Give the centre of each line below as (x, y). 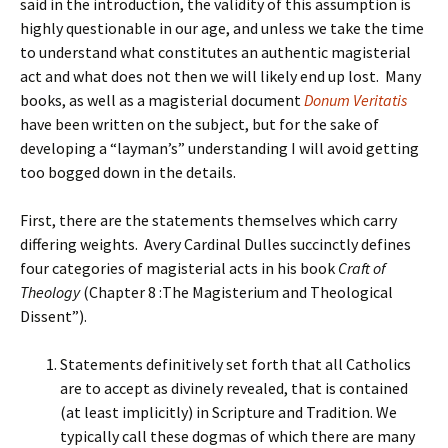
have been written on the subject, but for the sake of (199, 124)
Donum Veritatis (355, 100)
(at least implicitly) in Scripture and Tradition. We (228, 412)
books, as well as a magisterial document (162, 100)
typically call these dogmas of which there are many (237, 436)
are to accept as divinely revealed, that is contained (234, 388)
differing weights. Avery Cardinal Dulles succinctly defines (215, 244)
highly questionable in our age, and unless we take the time (222, 28)
